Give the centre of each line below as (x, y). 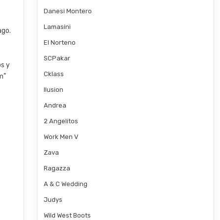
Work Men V (61, 137)
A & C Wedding (65, 184)
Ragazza (57, 168)
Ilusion (53, 89)
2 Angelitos (61, 121)
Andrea (55, 105)
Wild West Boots (67, 215)
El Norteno (59, 42)
